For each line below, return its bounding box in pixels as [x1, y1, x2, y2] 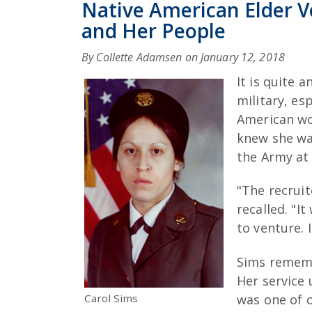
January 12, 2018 [200, 49, 286, 65]
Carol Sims [84, 290, 138, 305]
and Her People [81, 17, 226, 44]
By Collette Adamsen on [81, 49, 201, 65]
